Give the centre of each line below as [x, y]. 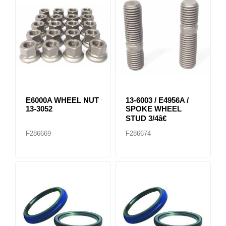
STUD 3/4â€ [146, 119]
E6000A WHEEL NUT [62, 100]
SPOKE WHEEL [153, 109]
